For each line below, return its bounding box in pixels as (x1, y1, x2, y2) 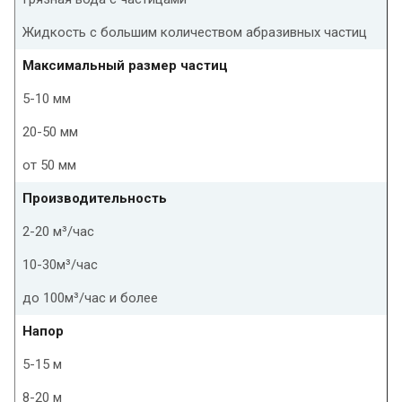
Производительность (22, 189, 167, 206)
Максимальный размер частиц (22, 57, 228, 74)
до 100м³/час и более (22, 289, 158, 306)
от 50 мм (22, 156, 76, 173)
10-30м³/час (22, 256, 98, 273)
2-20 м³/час (22, 223, 94, 240)
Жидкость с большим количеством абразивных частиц (22, 23, 367, 40)
